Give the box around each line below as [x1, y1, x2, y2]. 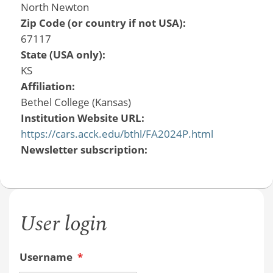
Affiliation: [20, 79, 77, 93]
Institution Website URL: [20, 110, 147, 125]
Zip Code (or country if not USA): [20, 15, 188, 30]
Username [19, 250, 75, 264]
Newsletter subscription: [20, 142, 150, 157]
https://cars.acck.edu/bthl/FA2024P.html [20, 126, 213, 141]
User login [19, 208, 107, 241]
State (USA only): [20, 47, 108, 62]
